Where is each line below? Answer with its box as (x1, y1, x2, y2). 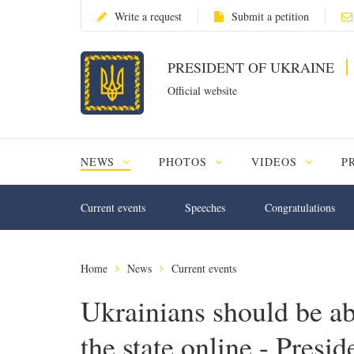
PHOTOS (158, 154, 211, 169)
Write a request (115, 9, 182, 24)
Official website (168, 83, 237, 98)
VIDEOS (250, 154, 301, 169)
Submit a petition (232, 9, 309, 24)
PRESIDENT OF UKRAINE (168, 58, 338, 77)
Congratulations (265, 200, 335, 215)
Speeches (185, 200, 225, 215)
